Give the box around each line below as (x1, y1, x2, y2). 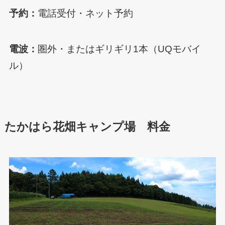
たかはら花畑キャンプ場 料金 (4, 121, 170, 134)
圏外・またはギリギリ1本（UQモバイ (37, 43, 201, 54)
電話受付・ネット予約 (37, 8, 133, 19)
